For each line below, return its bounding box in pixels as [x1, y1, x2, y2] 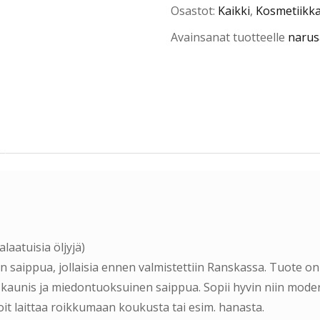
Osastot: [171, 2, 218, 19]
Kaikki [218, 2, 250, 19]
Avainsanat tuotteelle [171, 29, 288, 46]
